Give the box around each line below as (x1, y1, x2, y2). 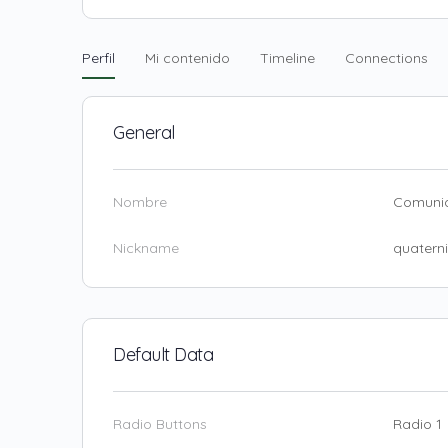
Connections (345, 49, 428, 67)
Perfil (82, 49, 115, 67)
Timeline (260, 49, 315, 67)
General (113, 121, 175, 144)
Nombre (113, 193, 167, 211)
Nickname (113, 239, 179, 257)
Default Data (113, 343, 214, 366)
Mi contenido (145, 49, 230, 67)
